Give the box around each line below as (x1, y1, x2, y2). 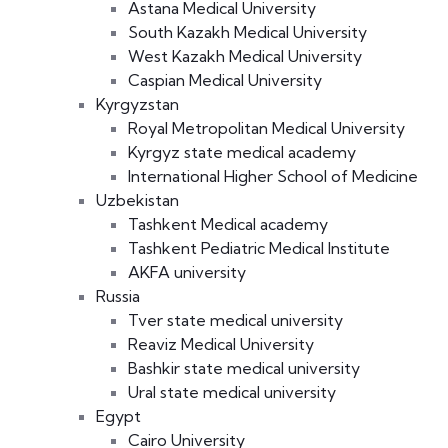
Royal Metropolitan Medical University (128, 118, 405, 139)
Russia (96, 286, 140, 307)
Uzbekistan (96, 190, 179, 211)
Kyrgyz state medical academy (128, 142, 356, 163)
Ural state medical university (128, 382, 336, 403)
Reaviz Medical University (128, 334, 314, 355)
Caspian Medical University (128, 70, 322, 91)
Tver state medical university (128, 310, 343, 331)
